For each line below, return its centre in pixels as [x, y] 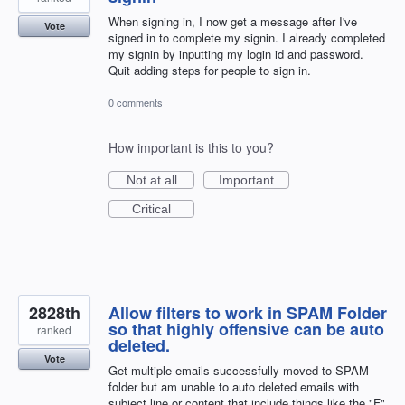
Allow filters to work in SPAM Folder [248, 312]
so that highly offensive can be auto [246, 329]
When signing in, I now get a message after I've [233, 22]
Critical [151, 208]
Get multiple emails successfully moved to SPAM [239, 370]
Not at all [151, 179]
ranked [54, 329]
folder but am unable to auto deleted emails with [234, 386]
